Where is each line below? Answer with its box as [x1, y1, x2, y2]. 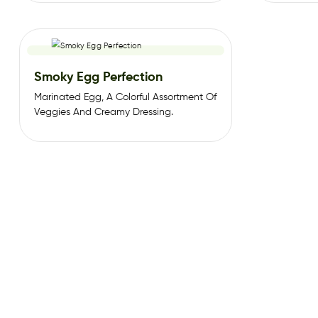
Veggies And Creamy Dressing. [34, 106, 173, 117]
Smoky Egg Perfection [34, 70, 163, 84]
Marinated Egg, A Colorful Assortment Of [34, 92, 216, 102]
